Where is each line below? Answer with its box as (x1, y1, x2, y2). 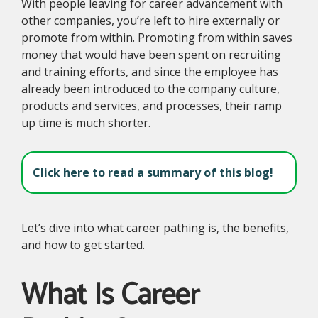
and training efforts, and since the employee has (21, 63, 278, 79)
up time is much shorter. (21, 114, 150, 131)
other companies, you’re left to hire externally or (21, 12, 280, 28)
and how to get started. (21, 236, 145, 253)
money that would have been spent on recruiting (21, 46, 281, 62)
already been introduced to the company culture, (21, 80, 280, 97)
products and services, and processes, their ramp (21, 97, 282, 114)
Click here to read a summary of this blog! (33, 164, 273, 180)
